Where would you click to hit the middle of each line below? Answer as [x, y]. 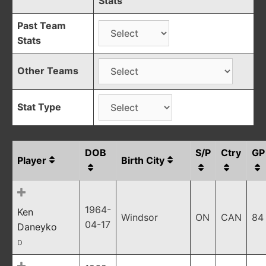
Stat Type [39, 107]
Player [32, 160]
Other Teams [48, 71]
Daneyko [37, 227]
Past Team [42, 26]
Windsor [140, 217]
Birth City [143, 160]
